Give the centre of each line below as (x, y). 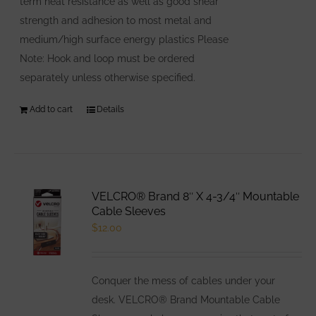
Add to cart (51, 109)
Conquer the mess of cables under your (184, 280)
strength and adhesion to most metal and (116, 20)
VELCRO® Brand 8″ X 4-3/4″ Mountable (196, 196)
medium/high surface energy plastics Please (124, 39)
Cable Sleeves (129, 211)
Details (111, 109)
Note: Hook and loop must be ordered (108, 58)
